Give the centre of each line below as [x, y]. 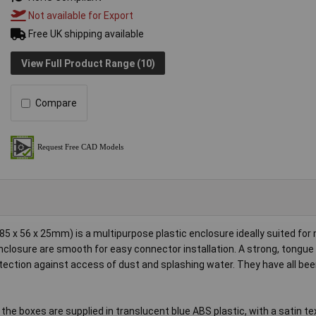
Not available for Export [80, 16]
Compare [56, 103]
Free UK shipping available [85, 34]
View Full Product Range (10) [88, 63]
